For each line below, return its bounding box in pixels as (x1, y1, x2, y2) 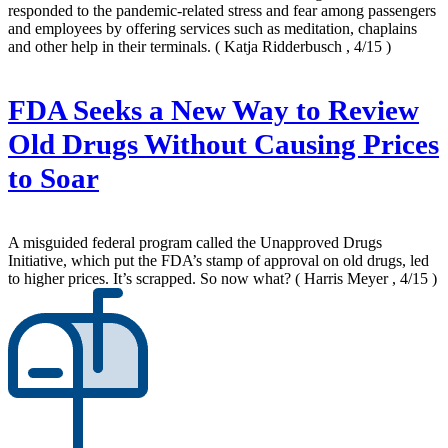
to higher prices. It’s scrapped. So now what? (8, 270, 295, 288)
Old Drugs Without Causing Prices (8, 129, 439, 161)
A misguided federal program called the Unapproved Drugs (8, 234, 382, 252)
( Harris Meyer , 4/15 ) (295, 270, 437, 288)
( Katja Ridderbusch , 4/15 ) (215, 38, 391, 56)
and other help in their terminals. (8, 38, 215, 56)
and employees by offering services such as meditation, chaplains (8, 20, 417, 38)
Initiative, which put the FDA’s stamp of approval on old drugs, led (8, 252, 429, 270)
